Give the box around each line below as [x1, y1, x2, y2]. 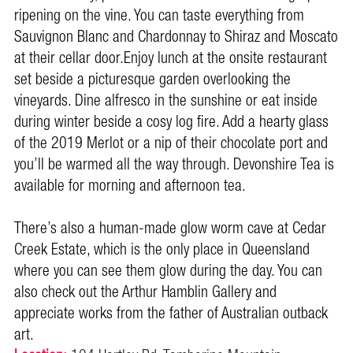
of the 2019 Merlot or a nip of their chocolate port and [14, 129, 328, 158]
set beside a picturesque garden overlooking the [14, 65, 291, 95]
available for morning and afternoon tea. [14, 172, 246, 201]
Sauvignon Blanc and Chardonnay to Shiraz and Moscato [14, 23, 338, 52]
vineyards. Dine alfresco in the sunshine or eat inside [14, 87, 318, 116]
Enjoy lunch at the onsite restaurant [124, 44, 327, 73]
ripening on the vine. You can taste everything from [14, 2, 304, 31]
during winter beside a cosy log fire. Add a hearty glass [14, 108, 329, 137]
